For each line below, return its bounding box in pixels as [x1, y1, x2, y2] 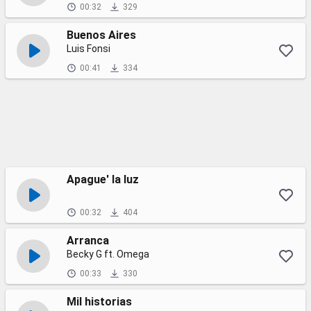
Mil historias [67, 295, 132, 308]
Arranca [67, 234, 109, 247]
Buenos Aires [67, 28, 136, 42]
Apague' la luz [67, 173, 139, 186]
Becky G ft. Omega [67, 249, 149, 260]
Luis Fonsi [67, 43, 110, 54]
